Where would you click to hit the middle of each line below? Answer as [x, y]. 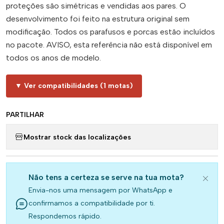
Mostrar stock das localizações [77, 137]
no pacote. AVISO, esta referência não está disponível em [109, 45]
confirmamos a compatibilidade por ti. [92, 203]
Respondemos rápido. [65, 216]
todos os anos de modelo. [53, 58]
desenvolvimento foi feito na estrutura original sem [98, 19]
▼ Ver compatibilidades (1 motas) [74, 86]
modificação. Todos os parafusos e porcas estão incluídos [110, 32]
